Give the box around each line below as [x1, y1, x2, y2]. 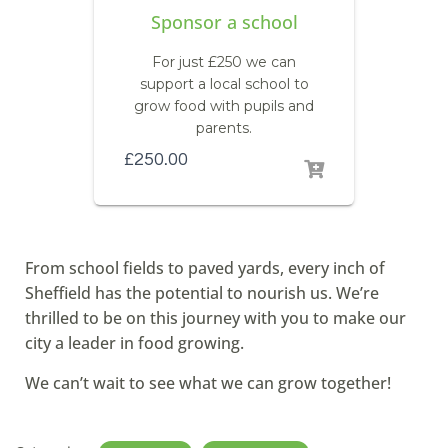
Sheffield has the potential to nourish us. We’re [25, 281, 379, 304]
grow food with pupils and [134, 96, 314, 115]
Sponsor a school [150, 9, 298, 34]
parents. [196, 118, 252, 137]
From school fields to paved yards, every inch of [25, 256, 385, 279]
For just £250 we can [152, 52, 296, 71]
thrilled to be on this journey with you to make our [25, 306, 406, 329]
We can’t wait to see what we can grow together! [25, 371, 391, 394]
